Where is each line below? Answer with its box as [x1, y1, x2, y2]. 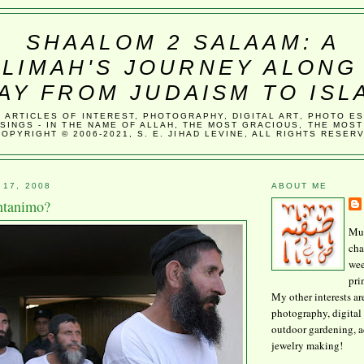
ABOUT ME [271, 180, 328, 190]
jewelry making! [271, 337, 343, 353]
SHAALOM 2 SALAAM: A [25, 30, 340, 54]
